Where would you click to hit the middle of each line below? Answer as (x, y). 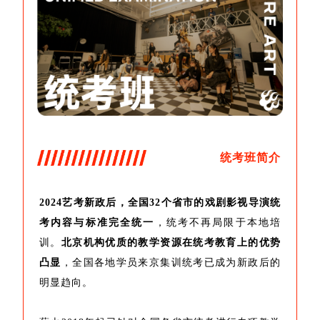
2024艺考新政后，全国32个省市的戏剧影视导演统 (160, 203)
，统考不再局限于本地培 (217, 223)
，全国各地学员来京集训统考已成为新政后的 (171, 263)
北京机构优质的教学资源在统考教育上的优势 (171, 243)
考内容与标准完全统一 (97, 223)
